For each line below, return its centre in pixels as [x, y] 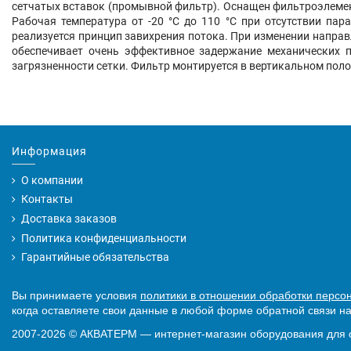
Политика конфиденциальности [104, 238]
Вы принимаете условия [76, 296]
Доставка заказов [69, 218]
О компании [52, 180]
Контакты [47, 199]
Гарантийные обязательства [95, 257]
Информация [49, 152]
